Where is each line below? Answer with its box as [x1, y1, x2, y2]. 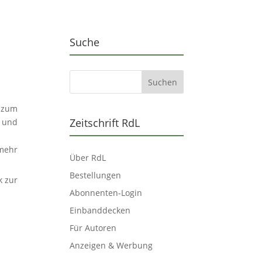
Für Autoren [70, 222, 117, 233]
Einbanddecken [70, 204, 131, 216]
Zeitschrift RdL [70, 115, 140, 130]
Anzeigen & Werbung [70, 239, 153, 251]
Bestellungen [70, 169, 122, 181]
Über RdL [70, 151, 106, 163]
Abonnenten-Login [70, 187, 143, 198]
